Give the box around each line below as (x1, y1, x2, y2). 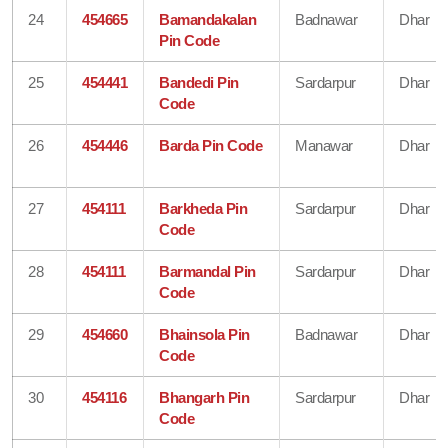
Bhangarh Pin (159, 388, 250, 406)
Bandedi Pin (159, 73, 239, 91)
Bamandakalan (159, 10, 257, 28)
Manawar (295, 136, 353, 154)
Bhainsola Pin (159, 325, 250, 343)
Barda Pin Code (159, 136, 263, 154)
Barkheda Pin (159, 199, 248, 217)
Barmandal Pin (159, 262, 256, 280)
